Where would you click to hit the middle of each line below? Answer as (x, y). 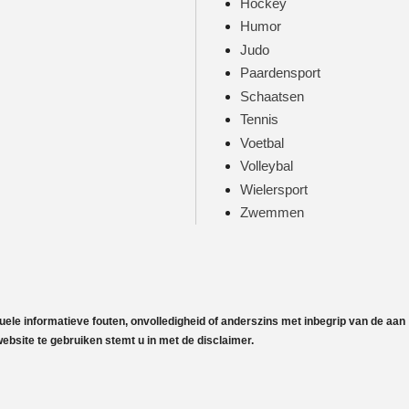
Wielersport (273, 189)
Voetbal (262, 142)
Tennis (259, 119)
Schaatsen (272, 96)
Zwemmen (272, 212)
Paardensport (280, 73)
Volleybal (266, 166)
